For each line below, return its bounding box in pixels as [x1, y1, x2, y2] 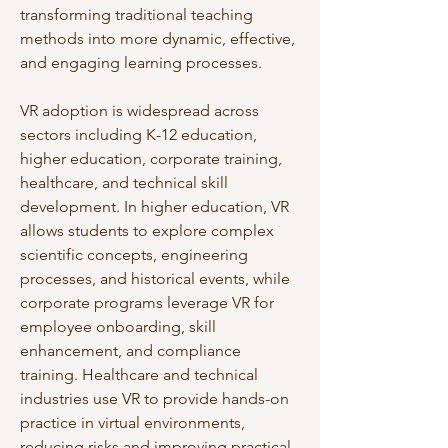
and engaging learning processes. [20, 53, 262, 72]
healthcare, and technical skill [20, 173, 228, 192]
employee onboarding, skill [20, 317, 216, 336]
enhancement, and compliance [20, 341, 241, 360]
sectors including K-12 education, [20, 125, 257, 144]
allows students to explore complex [20, 221, 274, 240]
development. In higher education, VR [20, 197, 289, 216]
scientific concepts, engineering [20, 245, 248, 264]
